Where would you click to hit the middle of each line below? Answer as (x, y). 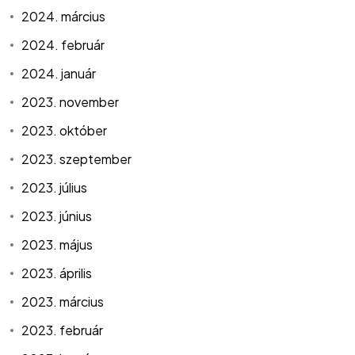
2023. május (57, 245)
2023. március (63, 302)
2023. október (65, 131)
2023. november (71, 102)
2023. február (63, 330)
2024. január (59, 74)
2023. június (57, 216)
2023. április (57, 273)
